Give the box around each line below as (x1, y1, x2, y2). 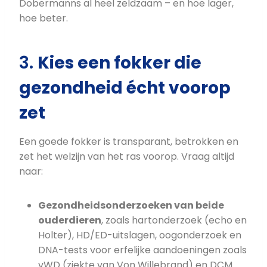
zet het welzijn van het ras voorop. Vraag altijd (19, 150, 234, 164)
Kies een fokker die (38, 51, 201, 75)
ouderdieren (38, 213, 101, 228)
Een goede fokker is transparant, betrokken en (19, 135, 238, 149)
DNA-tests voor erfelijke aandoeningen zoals (38, 243, 247, 257)
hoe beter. (19, 11, 68, 26)
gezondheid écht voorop (19, 76, 231, 100)
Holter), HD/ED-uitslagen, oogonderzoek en (38, 228, 241, 243)
